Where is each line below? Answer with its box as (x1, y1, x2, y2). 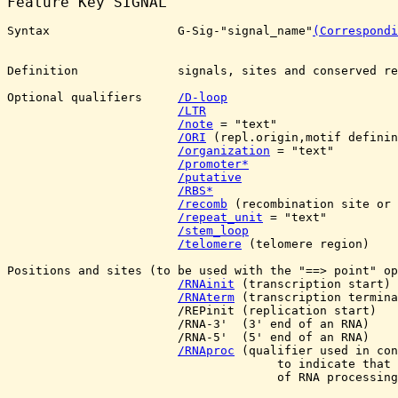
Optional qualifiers (7, 91, 178, 104)
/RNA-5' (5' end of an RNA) (7, 330, 370, 344)
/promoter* (178, 157, 249, 171)
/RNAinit (178, 277, 235, 291)
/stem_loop (178, 224, 249, 237)
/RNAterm (178, 291, 235, 304)
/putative (178, 171, 242, 184)
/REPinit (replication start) (7, 304, 384, 317)
